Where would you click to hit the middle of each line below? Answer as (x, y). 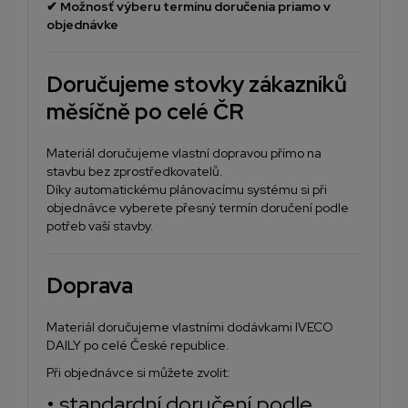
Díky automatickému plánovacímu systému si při (187, 190)
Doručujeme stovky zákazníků (197, 85)
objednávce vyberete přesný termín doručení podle (198, 208)
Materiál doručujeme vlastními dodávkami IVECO (190, 327)
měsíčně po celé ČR (145, 112)
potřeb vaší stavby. (100, 226)
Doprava (90, 286)
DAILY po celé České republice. (138, 346)
